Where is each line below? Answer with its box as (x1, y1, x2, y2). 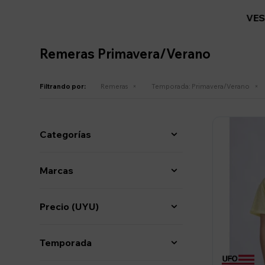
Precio (40, 201, 72, 213)
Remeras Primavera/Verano (40, 46, 211, 63)
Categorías (40, 128, 92, 141)
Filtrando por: (40, 82, 86, 91)
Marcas (40, 164, 74, 177)
